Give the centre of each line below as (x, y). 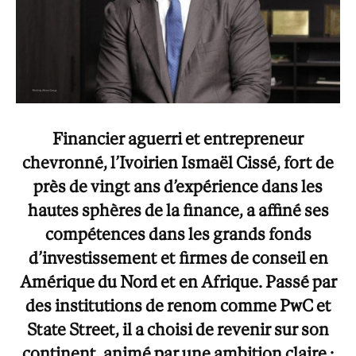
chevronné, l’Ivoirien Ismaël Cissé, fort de (178, 162)
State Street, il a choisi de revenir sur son (178, 329)
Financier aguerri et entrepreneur (178, 138)
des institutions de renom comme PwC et (178, 305)
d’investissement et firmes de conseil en (178, 257)
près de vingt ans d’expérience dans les (178, 186)
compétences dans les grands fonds (178, 234)
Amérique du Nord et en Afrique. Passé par (178, 281)
